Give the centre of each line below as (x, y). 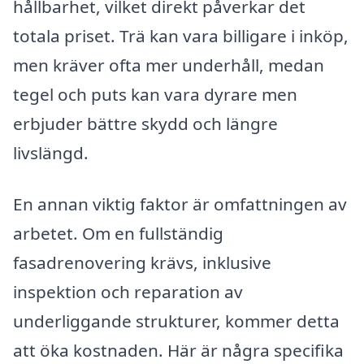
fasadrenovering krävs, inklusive (142, 263)
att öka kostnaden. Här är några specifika (178, 351)
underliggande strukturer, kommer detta (176, 321)
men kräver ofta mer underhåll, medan (169, 65)
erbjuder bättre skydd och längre (145, 123)
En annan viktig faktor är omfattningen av (180, 204)
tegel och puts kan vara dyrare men (155, 94)
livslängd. (51, 152)
